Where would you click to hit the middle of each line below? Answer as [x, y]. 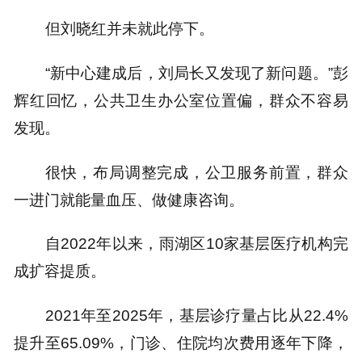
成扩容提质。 [60, 271]
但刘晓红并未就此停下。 [129, 29]
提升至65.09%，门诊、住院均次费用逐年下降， [181, 342]
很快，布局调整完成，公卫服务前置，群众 [196, 172]
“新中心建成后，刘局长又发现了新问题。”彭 [196, 73]
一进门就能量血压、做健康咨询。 [129, 199]
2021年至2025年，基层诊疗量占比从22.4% [196, 315]
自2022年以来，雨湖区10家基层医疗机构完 [196, 244]
